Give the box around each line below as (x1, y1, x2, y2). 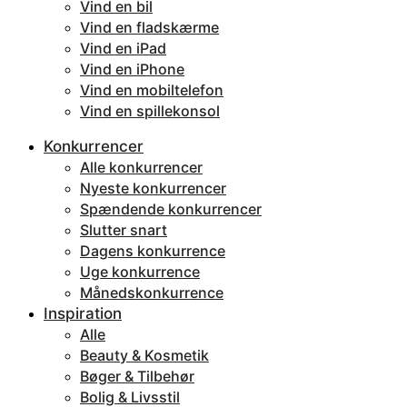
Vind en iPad (80, 39, 166, 57)
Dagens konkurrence (80, 242, 225, 260)
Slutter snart (80, 221, 167, 239)
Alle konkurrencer (80, 158, 203, 176)
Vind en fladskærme (80, 18, 219, 36)
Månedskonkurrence (80, 283, 223, 302)
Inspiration (44, 304, 122, 323)
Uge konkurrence (80, 263, 200, 281)
